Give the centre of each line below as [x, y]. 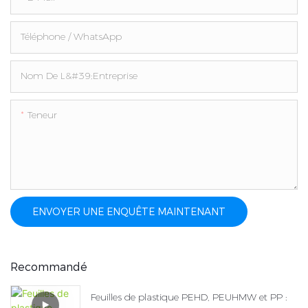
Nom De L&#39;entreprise [79, 75]
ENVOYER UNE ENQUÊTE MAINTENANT [129, 211]
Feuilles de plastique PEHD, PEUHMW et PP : [189, 297]
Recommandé [49, 267]
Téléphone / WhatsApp [71, 36]
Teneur [42, 114]
